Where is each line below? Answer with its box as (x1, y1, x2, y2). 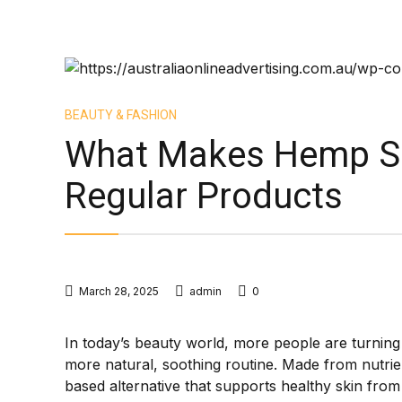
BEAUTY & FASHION (65, 108, 177, 122)
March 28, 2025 (79, 284, 159, 298)
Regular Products (65, 175, 343, 217)
